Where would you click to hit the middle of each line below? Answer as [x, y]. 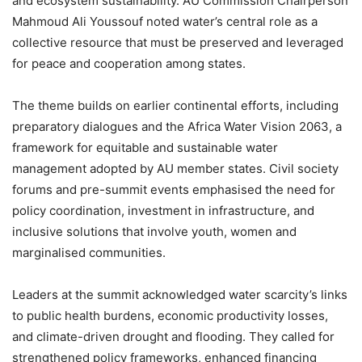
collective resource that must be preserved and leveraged [178, 43]
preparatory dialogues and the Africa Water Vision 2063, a [177, 127]
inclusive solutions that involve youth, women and [154, 232]
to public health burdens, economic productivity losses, [170, 316]
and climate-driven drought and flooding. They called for [173, 337]
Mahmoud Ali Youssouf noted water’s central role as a [165, 22]
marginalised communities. [89, 253]
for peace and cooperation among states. [129, 64]
